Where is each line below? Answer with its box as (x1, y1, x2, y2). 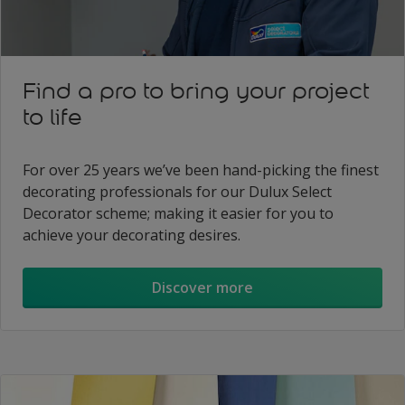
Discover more (152, 278, 253, 298)
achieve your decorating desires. (23, 224, 240, 245)
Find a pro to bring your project (23, 76, 370, 105)
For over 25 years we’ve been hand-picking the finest (23, 159, 379, 180)
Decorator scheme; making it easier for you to (23, 202, 334, 223)
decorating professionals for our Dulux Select (23, 181, 332, 202)
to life (23, 102, 82, 131)
